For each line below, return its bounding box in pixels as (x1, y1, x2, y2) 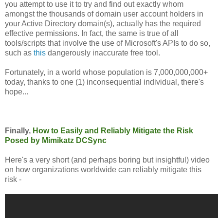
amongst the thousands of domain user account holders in (5, 10, 203, 18)
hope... (5, 88, 28, 96)
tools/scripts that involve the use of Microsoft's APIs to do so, (5, 39, 210, 48)
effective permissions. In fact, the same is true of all (5, 29, 179, 38)
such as (5, 49, 34, 57)
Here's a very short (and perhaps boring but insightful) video (5, 156, 210, 164)
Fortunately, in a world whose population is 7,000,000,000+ (5, 68, 208, 77)
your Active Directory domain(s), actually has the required (5, 19, 201, 28)
